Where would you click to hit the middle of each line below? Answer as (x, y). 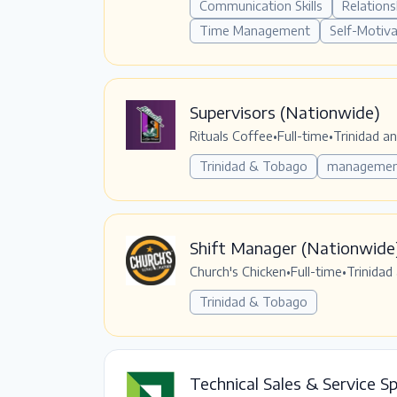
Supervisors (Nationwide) (285, 112)
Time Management (255, 30)
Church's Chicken (238, 271)
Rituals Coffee (231, 136)
